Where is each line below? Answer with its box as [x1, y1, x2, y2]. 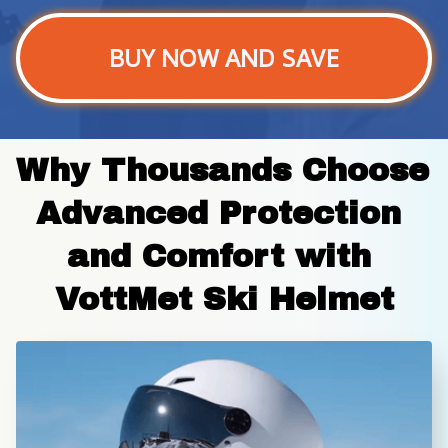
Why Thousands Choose [16, 153, 429, 189]
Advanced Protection [36, 196, 401, 232]
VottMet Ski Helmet [54, 282, 394, 318]
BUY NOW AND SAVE [109, 42, 339, 75]
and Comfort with [66, 239, 371, 275]
